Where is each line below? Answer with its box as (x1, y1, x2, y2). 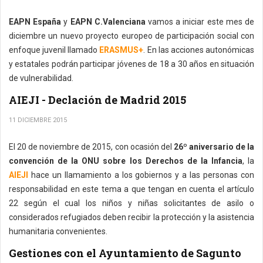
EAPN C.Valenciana (70, 17, 146, 26)
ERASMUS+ (99, 45, 144, 55)
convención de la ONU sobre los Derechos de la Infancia (9, 156, 242, 166)
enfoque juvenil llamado (9, 45, 100, 55)
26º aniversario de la (173, 142, 254, 151)
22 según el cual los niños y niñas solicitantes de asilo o (9, 198, 254, 208)
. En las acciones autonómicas (143, 45, 255, 55)
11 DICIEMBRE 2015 (9, 116, 67, 124)
